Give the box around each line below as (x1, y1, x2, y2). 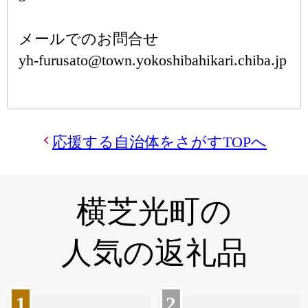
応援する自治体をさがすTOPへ (52, 133, 267, 151)
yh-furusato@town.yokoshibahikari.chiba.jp (19, 52, 287, 69)
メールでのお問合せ (19, 30, 159, 47)
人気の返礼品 (60, 236, 247, 270)
